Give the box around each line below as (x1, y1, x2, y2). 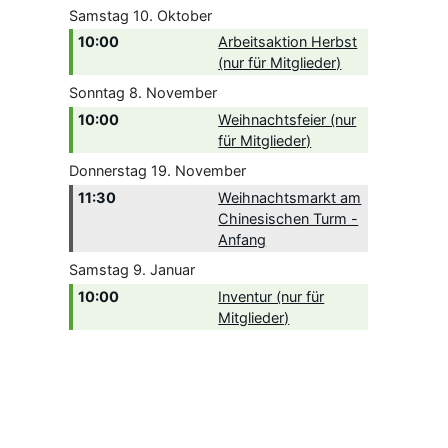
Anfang (218, 230, 267, 248)
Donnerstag (68, 162, 147, 180)
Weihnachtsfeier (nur (218, 111, 357, 129)
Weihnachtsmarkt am (218, 188, 362, 206)
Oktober (156, 6, 212, 24)
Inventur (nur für (218, 287, 325, 305)
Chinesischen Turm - (218, 209, 359, 227)
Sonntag (68, 84, 125, 102)
